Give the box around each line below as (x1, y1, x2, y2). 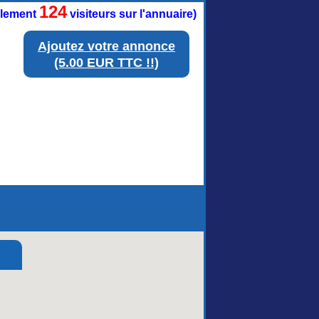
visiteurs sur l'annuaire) (67, 8, 197, 20)
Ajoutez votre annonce (38, 39, 175, 53)
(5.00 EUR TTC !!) (54, 56, 159, 70)
